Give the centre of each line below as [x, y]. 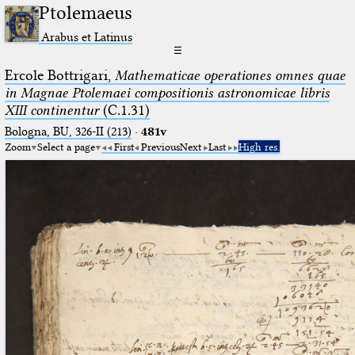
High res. [259, 146]
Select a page [66, 146]
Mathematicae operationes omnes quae [230, 75]
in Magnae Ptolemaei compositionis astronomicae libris [167, 92]
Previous [160, 146]
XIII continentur [52, 110]
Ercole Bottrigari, [59, 75]
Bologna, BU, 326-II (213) [68, 131]
